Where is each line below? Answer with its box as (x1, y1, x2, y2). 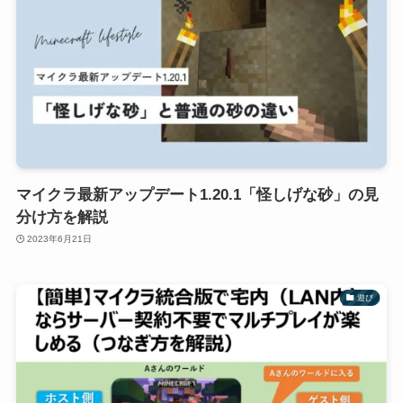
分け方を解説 (15, 208, 108, 226)
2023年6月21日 (27, 234, 93, 245)
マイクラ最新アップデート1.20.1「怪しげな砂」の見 (15, 185, 379, 203)
